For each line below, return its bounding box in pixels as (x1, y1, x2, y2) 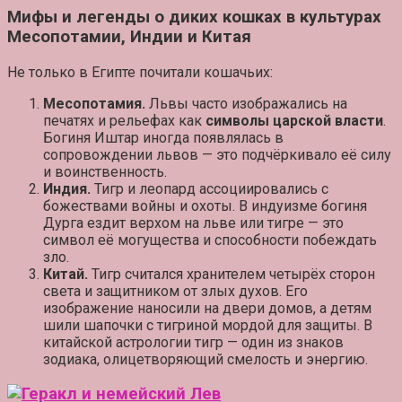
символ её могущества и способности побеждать (43, 231, 377, 249)
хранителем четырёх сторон (187, 265, 375, 283)
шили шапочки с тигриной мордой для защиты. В (43, 316, 372, 334)
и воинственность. (43, 162, 167, 180)
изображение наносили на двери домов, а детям (43, 299, 371, 317)
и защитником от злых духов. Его (81, 282, 308, 300)
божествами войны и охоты (43, 197, 232, 214)
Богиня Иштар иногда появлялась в (43, 128, 284, 146)
